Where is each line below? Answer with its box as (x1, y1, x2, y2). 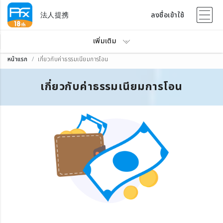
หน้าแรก (7, 55, 28, 64)
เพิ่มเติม (93, 36, 117, 47)
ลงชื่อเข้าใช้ (151, 9, 185, 20)
